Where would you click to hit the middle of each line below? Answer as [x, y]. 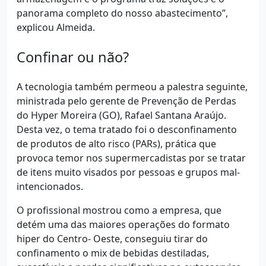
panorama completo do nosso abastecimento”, [122, 13]
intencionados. [51, 187]
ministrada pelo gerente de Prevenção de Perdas [126, 101]
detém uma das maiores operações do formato [123, 225]
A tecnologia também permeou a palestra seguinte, [132, 87]
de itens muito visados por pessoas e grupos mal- [128, 172]
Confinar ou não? [73, 57]
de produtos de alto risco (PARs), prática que [116, 144]
